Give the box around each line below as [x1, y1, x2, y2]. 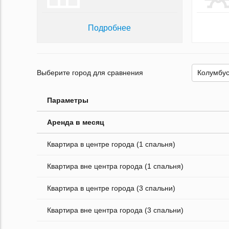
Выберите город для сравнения [37, 68, 143, 77]
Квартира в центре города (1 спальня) [47, 140, 175, 148]
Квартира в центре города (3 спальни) [47, 184, 175, 192]
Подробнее [88, 23, 131, 32]
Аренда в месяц [47, 118, 104, 126]
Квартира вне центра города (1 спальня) [47, 162, 184, 170]
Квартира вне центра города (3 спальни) [47, 205, 184, 214]
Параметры [47, 96, 88, 104]
